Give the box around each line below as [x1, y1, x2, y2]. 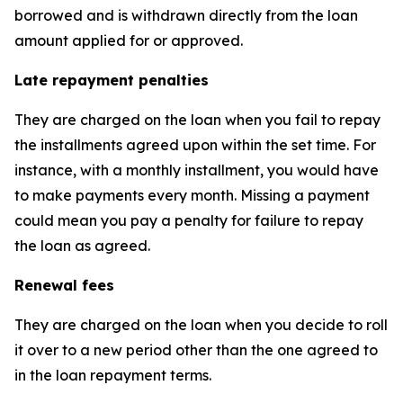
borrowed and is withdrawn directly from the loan [14, 6, 358, 25]
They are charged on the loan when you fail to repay [14, 111, 381, 130]
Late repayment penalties [14, 71, 209, 90]
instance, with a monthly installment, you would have [14, 161, 379, 180]
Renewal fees [14, 276, 114, 295]
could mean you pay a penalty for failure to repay [14, 211, 363, 230]
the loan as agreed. [14, 237, 150, 255]
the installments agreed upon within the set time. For [14, 136, 376, 155]
